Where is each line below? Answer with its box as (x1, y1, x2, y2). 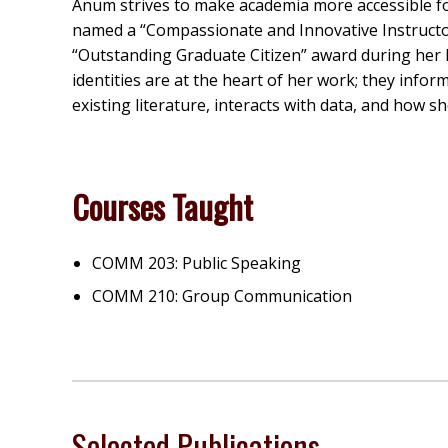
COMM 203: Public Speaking (92, 251, 301, 274)
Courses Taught (72, 182, 253, 230)
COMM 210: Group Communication (92, 284, 352, 307)
